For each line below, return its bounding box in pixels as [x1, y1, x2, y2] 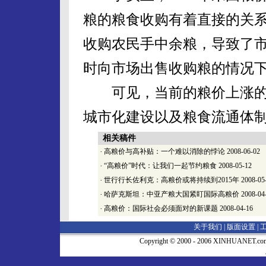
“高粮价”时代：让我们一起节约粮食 [104, 161, 217, 170]
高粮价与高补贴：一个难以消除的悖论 [104, 147, 225, 156]
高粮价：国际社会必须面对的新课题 [104, 204, 218, 213]
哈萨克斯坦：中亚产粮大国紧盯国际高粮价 [104, 190, 239, 198]
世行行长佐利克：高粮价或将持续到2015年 [104, 176, 239, 184]
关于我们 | [194, 223, 227, 231]
